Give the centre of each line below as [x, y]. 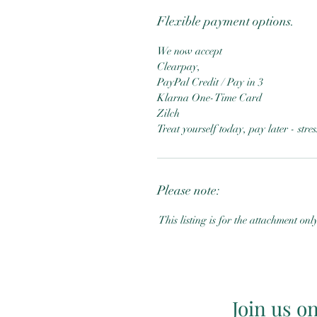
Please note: [189, 191]
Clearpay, [179, 67]
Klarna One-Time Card [209, 98]
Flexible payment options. [226, 22]
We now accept [190, 51]
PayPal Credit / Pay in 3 [210, 82]
